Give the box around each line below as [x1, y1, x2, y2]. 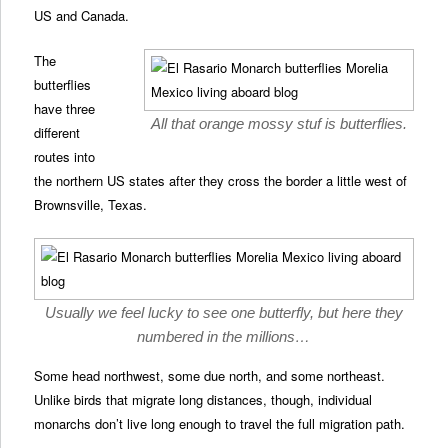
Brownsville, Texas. [34, 194, 148, 214]
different [34, 122, 81, 142]
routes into [34, 146, 96, 166]
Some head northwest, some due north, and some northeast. [34, 365, 386, 385]
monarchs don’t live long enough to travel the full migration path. [34, 413, 406, 433]
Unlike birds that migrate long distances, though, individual [34, 389, 373, 409]
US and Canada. [34, 5, 130, 25]
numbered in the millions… [137, 327, 311, 345]
